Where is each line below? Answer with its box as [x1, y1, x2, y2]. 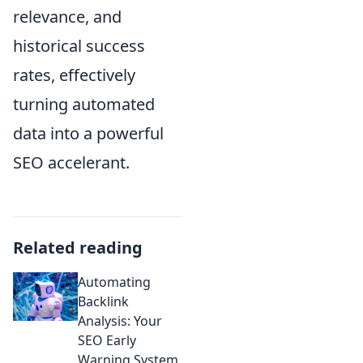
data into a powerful [13, 122, 164, 144]
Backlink [78, 292, 129, 310]
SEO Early [78, 331, 136, 349]
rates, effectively [13, 63, 135, 86]
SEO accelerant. [13, 151, 130, 173]
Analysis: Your [78, 311, 162, 330]
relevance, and [13, 5, 122, 28]
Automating [78, 272, 151, 291]
